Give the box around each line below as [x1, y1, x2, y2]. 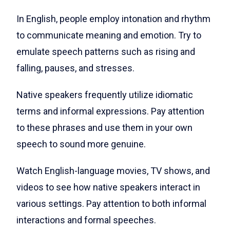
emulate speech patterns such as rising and [16, 46, 195, 57]
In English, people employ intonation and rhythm [16, 13, 210, 25]
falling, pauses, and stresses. [16, 63, 135, 74]
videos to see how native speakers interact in [16, 182, 200, 193]
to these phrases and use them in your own [16, 122, 193, 133]
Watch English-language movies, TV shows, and [16, 165, 210, 177]
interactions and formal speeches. [16, 215, 156, 226]
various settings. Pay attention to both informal [16, 198, 206, 209]
